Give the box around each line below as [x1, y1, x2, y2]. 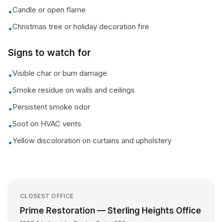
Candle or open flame [12, 5, 86, 14]
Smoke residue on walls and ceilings [12, 85, 135, 95]
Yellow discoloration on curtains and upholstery [12, 136, 171, 145]
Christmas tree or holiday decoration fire [12, 22, 149, 31]
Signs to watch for [8, 47, 91, 58]
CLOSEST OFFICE [20, 192, 74, 200]
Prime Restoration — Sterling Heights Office [20, 206, 201, 216]
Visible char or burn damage [12, 68, 107, 78]
